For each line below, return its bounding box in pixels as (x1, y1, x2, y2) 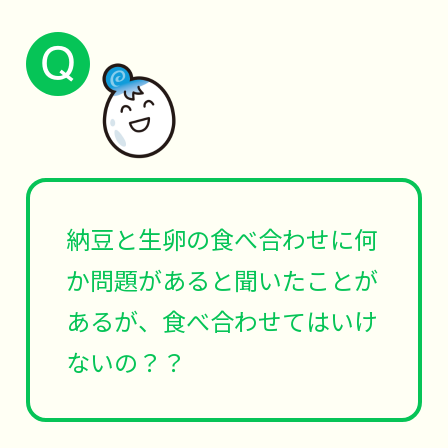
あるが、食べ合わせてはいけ (66, 303, 378, 338)
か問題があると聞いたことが (66, 262, 378, 297)
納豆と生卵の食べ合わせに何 (66, 221, 378, 256)
